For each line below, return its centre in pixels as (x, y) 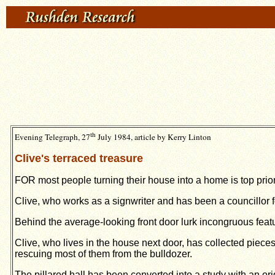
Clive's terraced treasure (79, 159)
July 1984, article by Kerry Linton (153, 137)
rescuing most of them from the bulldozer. (103, 254)
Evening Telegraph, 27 (52, 137)
